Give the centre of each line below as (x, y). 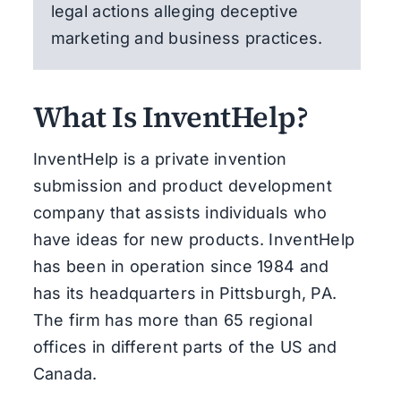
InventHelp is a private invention (160, 158)
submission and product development (182, 185)
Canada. (65, 373)
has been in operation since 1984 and (181, 266)
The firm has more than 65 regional (172, 320)
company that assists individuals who (180, 212)
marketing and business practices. (187, 38)
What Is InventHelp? (171, 116)
